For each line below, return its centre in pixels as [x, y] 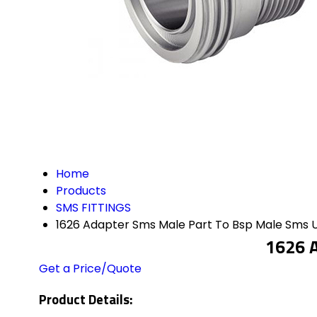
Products [81, 190]
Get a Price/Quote [90, 268]
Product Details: [86, 299]
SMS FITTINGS [93, 207]
